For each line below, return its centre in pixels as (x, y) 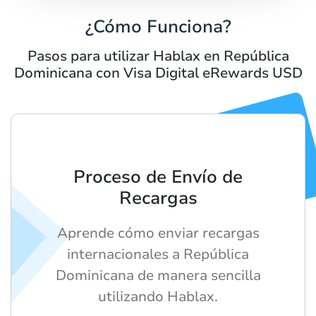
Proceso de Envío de (158, 177)
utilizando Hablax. (158, 296)
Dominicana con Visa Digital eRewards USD (158, 73)
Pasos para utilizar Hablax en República (158, 56)
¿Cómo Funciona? (158, 26)
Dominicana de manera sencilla (158, 275)
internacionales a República (158, 254)
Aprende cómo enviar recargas (158, 233)
